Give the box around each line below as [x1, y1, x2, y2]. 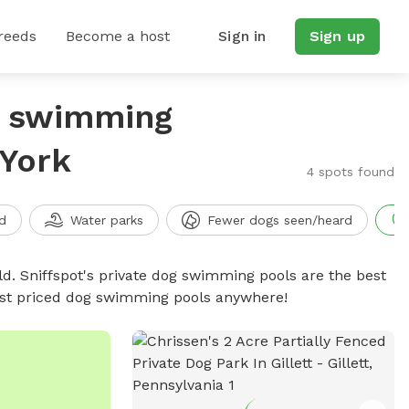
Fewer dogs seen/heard [206, 213, 352, 227]
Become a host [66, 27, 170, 45]
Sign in [218, 27, 267, 45]
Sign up [309, 27, 365, 45]
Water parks [69, 213, 143, 227]
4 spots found [306, 164, 394, 179]
